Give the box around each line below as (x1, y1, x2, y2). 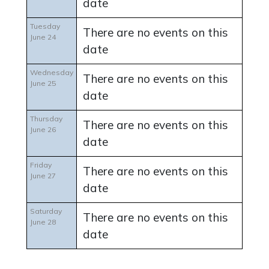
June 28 (30, 217, 56, 227)
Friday (30, 160, 52, 170)
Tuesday (30, 22, 60, 31)
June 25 (30, 79, 56, 88)
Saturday (30, 207, 62, 216)
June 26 (30, 125, 56, 134)
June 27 (30, 171, 56, 181)
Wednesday (30, 68, 73, 77)
